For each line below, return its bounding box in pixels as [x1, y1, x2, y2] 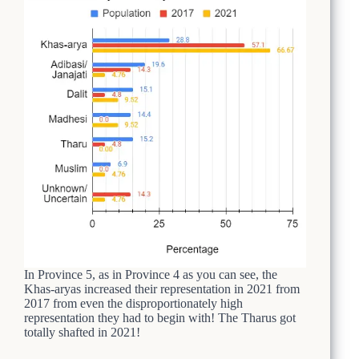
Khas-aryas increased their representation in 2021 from [24, 281, 300, 296]
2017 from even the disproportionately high [24, 296, 243, 310]
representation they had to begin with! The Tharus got [24, 310, 296, 325]
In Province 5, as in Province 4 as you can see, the [24, 267, 277, 281]
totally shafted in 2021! [24, 325, 140, 339]
